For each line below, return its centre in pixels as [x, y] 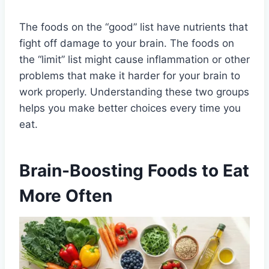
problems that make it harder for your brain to [130, 75]
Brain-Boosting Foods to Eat [134, 170]
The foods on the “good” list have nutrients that [134, 27]
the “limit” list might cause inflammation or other [134, 59]
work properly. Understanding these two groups [134, 92]
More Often [66, 195]
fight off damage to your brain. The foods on [127, 43]
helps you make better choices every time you [130, 108]
